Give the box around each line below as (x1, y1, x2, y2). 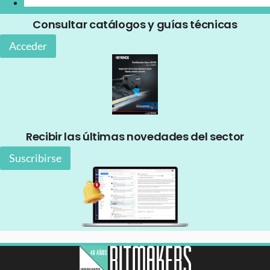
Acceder (9, 40, 47, 53)
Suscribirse (9, 152, 61, 165)
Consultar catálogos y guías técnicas (33, 17, 237, 33)
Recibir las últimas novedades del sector (26, 129, 244, 145)
